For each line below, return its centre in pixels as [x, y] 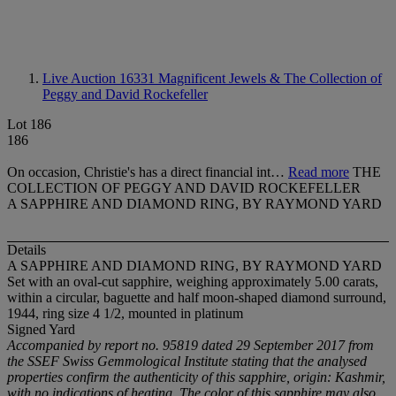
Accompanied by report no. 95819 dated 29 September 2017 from [190, 346]
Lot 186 [29, 124]
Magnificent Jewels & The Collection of [270, 78]
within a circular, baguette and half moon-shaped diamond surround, [197, 298]
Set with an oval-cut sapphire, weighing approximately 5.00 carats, [193, 282]
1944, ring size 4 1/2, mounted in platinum [125, 314]
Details [27, 250]
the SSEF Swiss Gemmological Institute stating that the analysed [187, 362]
